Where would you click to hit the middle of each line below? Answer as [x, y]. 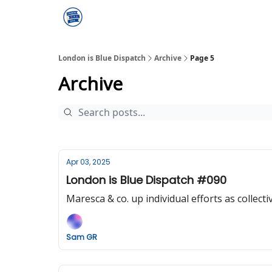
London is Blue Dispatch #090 [146, 180]
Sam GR [82, 237]
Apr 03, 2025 [88, 162]
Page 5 [202, 58]
